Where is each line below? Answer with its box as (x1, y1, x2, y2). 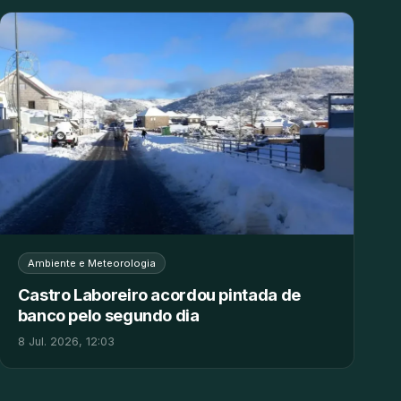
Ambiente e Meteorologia (27, 256, 156, 269)
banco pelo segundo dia (17, 304, 200, 325)
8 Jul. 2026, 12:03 (17, 334, 115, 348)
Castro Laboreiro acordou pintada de (17, 284, 301, 304)
